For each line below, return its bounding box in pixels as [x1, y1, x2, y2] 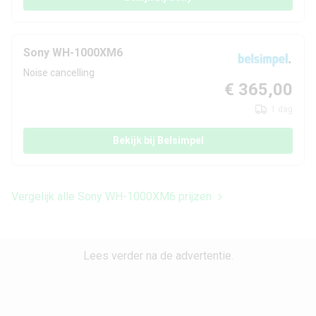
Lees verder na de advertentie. [83, 249, 233, 263]
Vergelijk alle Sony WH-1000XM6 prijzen [11, 190, 212, 204]
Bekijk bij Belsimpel [112, 135, 204, 147]
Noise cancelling [23, 67, 95, 79]
